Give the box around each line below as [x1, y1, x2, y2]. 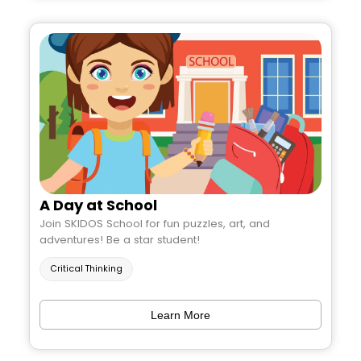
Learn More [151, 308, 210, 322]
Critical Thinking [50, 263, 122, 276]
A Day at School [39, 195, 157, 216]
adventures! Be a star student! [39, 232, 200, 248]
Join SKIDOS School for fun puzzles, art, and [39, 216, 270, 232]
